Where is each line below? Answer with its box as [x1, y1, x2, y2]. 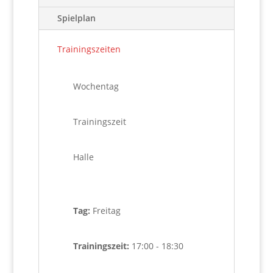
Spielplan [57, 12, 96, 24]
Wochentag [73, 80, 119, 92]
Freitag [92, 205, 121, 216]
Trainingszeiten [57, 43, 121, 55]
